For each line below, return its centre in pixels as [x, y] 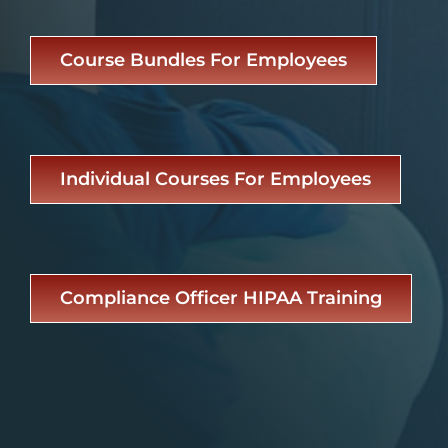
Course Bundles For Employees [203, 60]
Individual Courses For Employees [215, 179]
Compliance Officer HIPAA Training [220, 298]
